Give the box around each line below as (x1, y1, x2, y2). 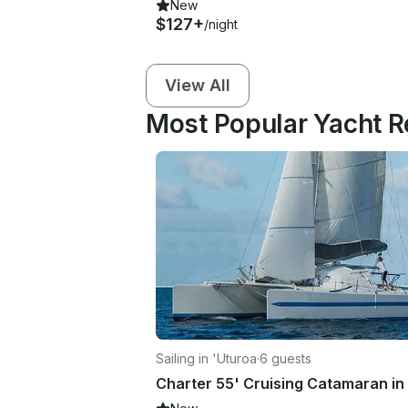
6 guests (260, 350, 311, 366)
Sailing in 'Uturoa (156, 350, 257, 366)
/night (204, 15, 238, 32)
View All (165, 75, 230, 95)
